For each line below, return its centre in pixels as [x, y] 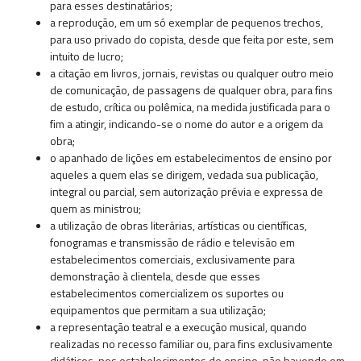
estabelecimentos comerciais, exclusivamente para [172, 259]
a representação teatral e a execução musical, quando [178, 327]
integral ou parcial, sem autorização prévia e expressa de [187, 192]
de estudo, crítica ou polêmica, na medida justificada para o [190, 107]
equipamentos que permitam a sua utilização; [158, 310]
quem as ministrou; [95, 209]
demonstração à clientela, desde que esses [155, 276]
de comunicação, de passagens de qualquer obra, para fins [191, 90]
